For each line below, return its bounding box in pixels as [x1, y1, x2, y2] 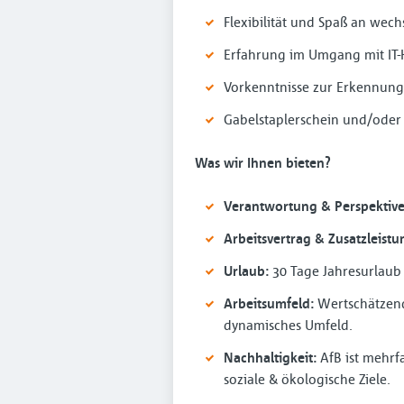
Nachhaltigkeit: [224, 348, 317, 366]
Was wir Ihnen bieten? [195, 153, 331, 171]
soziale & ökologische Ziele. [224, 370, 390, 388]
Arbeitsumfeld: [224, 294, 314, 312]
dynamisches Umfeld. [224, 316, 353, 334]
